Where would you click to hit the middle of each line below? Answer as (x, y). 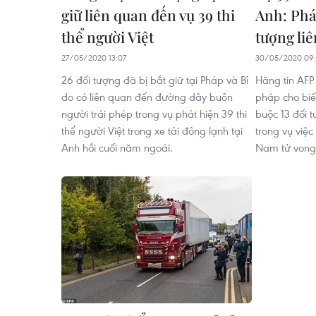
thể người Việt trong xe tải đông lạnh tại (152, 130)
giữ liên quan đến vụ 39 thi (148, 15)
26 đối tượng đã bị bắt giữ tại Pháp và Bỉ (155, 80)
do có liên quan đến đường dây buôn (147, 97)
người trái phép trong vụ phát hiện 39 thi (154, 114)
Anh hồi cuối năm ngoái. (117, 147)
